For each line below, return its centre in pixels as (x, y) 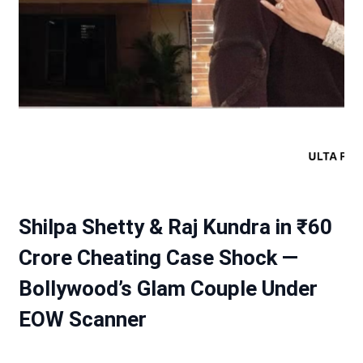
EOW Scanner (82, 319)
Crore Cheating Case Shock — (158, 258)
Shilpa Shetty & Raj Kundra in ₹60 (175, 227)
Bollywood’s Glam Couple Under (168, 288)
